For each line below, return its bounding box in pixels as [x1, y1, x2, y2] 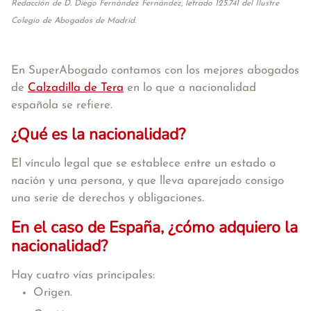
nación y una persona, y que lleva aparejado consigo [11, 175, 284, 187]
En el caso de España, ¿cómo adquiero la [11, 217, 298, 238]
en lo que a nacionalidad [124, 82, 256, 94]
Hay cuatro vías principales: [11, 269, 155, 281]
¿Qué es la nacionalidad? [11, 124, 185, 145]
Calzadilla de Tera [28, 82, 124, 94]
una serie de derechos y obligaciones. [11, 192, 204, 204]
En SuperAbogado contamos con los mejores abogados [11, 65, 299, 76]
